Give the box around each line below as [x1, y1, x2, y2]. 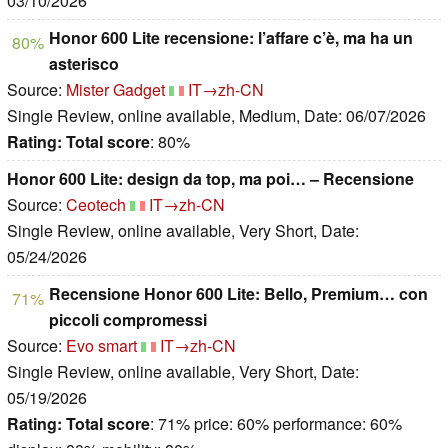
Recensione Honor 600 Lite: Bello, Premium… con [49, 282, 428, 306]
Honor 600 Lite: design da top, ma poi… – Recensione [7, 167, 414, 191]
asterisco [49, 52, 119, 76]
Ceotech [66, 193, 130, 217]
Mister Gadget [66, 78, 165, 102]
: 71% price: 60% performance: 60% [150, 412, 402, 436]
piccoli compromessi [49, 308, 207, 332]
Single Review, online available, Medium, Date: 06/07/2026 [7, 104, 426, 128]
